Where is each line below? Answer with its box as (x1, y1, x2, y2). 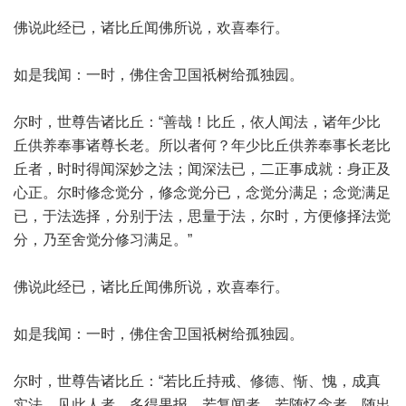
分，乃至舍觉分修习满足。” (14, 232, 192, 247)
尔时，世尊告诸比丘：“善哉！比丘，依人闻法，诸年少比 (14, 114, 381, 130)
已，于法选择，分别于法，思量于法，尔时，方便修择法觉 (14, 208, 391, 224)
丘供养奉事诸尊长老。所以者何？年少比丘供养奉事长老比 (14, 138, 391, 153)
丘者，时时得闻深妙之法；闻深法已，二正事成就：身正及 (14, 161, 391, 177)
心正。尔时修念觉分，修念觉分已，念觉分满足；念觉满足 (14, 185, 391, 200)
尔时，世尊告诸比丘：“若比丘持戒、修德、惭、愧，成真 (14, 373, 381, 389)
